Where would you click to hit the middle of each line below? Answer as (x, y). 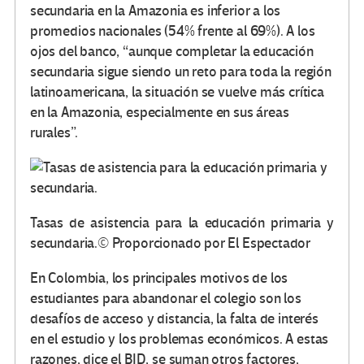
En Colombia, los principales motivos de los (159, 279)
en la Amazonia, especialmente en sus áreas (160, 113)
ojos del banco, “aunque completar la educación (172, 52)
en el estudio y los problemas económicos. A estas (180, 340)
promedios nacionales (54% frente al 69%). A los (173, 32)
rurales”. (54, 133)
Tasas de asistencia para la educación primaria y (182, 223)
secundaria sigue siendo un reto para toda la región (181, 72)
